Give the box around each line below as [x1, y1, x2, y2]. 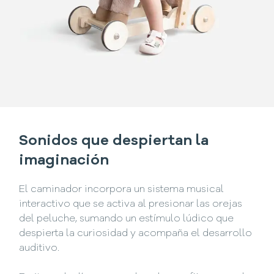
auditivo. [19, 243, 60, 253]
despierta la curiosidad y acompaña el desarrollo [19, 228, 253, 239]
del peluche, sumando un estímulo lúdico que [19, 213, 234, 224]
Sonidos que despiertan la [19, 133, 209, 149]
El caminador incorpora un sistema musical [19, 184, 224, 194]
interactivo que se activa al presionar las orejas [19, 199, 243, 209]
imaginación [19, 153, 109, 168]
